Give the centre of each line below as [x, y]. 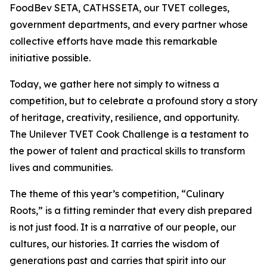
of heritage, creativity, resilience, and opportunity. [124, 117]
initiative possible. [50, 58]
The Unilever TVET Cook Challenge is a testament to [129, 134]
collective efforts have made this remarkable [114, 41]
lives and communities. [61, 167]
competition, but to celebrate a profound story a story [133, 101]
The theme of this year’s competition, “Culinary [117, 194]
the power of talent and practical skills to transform [127, 151]
